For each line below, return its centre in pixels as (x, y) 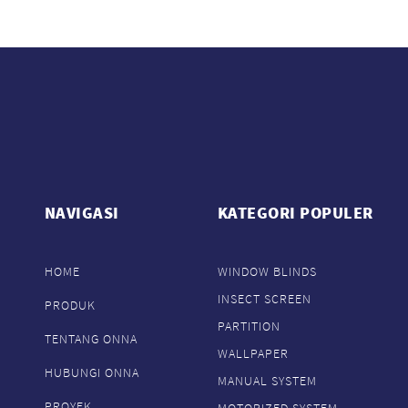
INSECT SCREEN (264, 299)
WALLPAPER (253, 354)
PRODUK (70, 306)
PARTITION (249, 326)
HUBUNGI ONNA (92, 373)
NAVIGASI (82, 214)
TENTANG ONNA (91, 339)
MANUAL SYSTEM (267, 381)
